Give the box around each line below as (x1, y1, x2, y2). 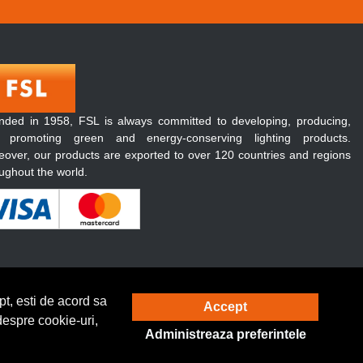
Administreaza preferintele (144, 327, 306, 341)
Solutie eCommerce (156, 300, 263, 314)
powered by (263, 300, 327, 314)
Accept (203, 300, 247, 314)
